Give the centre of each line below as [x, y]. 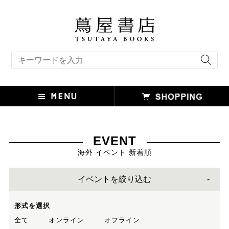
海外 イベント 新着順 [114, 152]
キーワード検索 [31, 55]
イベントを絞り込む [114, 179]
